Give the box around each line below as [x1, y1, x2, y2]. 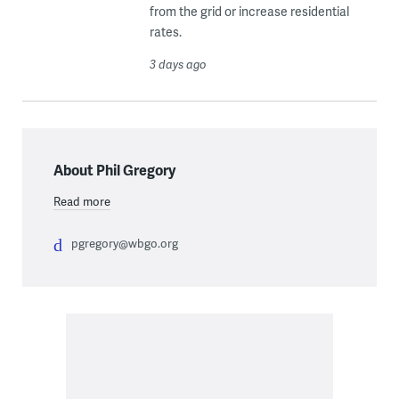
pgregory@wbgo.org [70, 235, 178, 252]
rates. [149, 23, 182, 41]
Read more [53, 193, 110, 210]
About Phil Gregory [53, 159, 175, 181]
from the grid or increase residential [149, 3, 349, 20]
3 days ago [149, 56, 207, 73]
